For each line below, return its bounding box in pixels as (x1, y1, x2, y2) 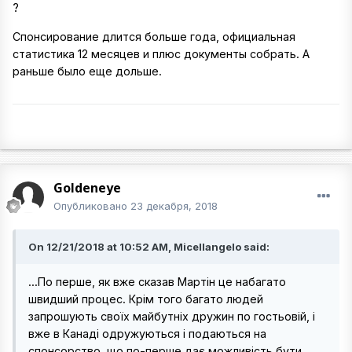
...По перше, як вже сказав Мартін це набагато (28, 275, 286, 288)
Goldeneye (53, 179, 121, 196)
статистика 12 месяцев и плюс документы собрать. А (13, 46, 310, 60)
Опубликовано (53, 200, 130, 212)
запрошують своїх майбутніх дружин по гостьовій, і (28, 310, 315, 323)
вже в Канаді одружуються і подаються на (28, 327, 266, 340)
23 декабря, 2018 (130, 200, 218, 212)
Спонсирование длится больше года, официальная (13, 29, 295, 43)
